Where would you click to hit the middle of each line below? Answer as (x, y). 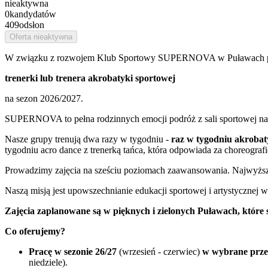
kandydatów (33, 14)
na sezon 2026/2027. (44, 98)
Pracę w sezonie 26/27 (73, 251)
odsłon (32, 25)
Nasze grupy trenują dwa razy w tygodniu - (88, 139)
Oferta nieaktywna (41, 36)
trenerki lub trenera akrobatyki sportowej (90, 78)
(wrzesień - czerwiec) (159, 251)
